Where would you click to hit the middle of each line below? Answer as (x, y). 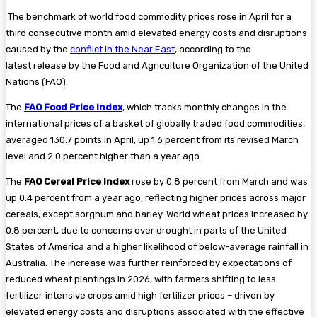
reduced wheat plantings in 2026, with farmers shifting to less (141, 279)
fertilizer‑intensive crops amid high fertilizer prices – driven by (140, 295)
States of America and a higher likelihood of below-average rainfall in (157, 246)
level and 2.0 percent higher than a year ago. (104, 156)
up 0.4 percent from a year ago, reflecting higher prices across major (156, 197)
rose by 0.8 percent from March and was (219, 181)
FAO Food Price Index (73, 107)
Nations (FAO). (37, 81)
